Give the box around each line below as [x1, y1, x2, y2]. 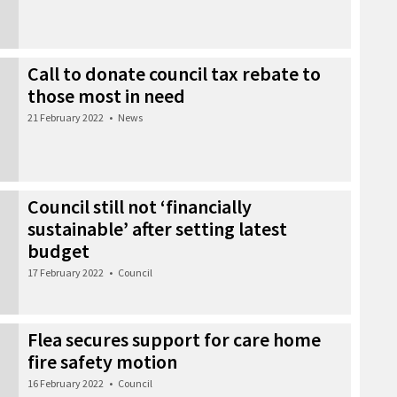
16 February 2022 [27, 376, 104, 390]
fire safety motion [27, 348, 177, 374]
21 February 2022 [27, 110, 104, 124]
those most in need [27, 82, 185, 108]
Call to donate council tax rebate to [27, 60, 321, 86]
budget [27, 237, 90, 263]
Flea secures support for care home [27, 326, 321, 352]
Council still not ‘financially [27, 193, 252, 219]
